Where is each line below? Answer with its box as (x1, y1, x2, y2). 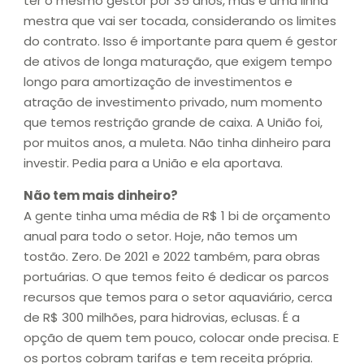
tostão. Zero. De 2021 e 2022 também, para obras (24, 247, 320, 265)
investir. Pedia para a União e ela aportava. (24, 154, 283, 172)
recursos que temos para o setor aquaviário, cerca (24, 288, 332, 305)
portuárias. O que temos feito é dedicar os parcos (24, 267, 329, 285)
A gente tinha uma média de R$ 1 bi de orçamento (24, 206, 331, 224)
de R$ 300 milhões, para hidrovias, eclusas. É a (24, 308, 300, 326)
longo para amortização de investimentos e (24, 73, 292, 91)
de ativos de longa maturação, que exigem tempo (24, 53, 332, 71)
